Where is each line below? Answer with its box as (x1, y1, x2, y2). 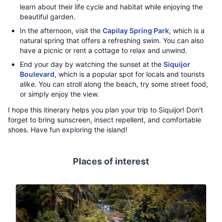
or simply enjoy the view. (20, 90, 99, 98)
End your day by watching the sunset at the (20, 60, 164, 68)
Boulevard (20, 70, 55, 78)
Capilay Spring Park (103, 26, 169, 35)
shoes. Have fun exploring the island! (8, 125, 127, 134)
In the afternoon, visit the (20, 26, 103, 35)
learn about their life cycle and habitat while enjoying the (20, 2, 203, 11)
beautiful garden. (20, 12, 75, 21)
